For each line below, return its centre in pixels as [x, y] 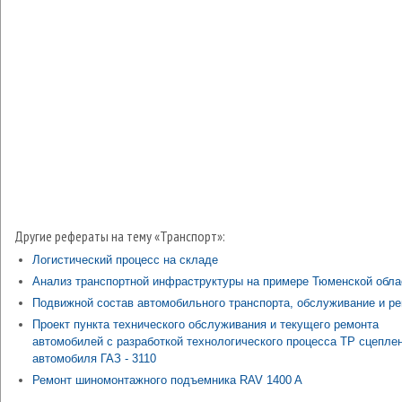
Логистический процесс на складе [125, 260]
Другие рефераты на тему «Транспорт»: [120, 236]
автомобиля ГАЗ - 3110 [94, 358]
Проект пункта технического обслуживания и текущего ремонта [205, 324]
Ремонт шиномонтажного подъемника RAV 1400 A [167, 380]
